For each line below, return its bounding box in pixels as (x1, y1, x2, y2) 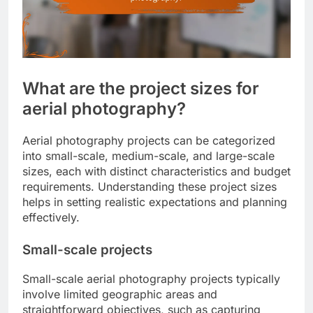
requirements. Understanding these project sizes (22, 180, 277, 194)
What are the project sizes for (22, 78, 259, 99)
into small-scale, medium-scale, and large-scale (22, 149, 275, 163)
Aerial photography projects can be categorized (22, 133, 275, 148)
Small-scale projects (22, 242, 152, 259)
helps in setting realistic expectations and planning (22, 195, 287, 210)
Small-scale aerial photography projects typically (22, 272, 280, 286)
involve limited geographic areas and (22, 287, 217, 302)
